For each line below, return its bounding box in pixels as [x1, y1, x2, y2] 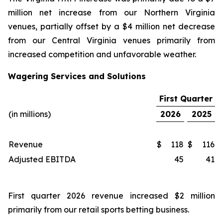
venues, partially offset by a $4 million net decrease [8, 21, 215, 31]
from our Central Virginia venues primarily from [8, 35, 215, 45]
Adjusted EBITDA [8, 154, 76, 164]
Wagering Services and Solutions [8, 71, 146, 81]
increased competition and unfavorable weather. [8, 49, 196, 59]
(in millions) [8, 109, 51, 119]
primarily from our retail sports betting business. [8, 205, 189, 215]
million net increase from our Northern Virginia [8, 7, 215, 17]
